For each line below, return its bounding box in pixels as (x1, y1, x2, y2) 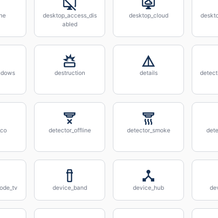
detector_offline (48, 127, 91, 134)
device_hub (133, 184, 164, 191)
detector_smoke (127, 127, 170, 134)
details (139, 69, 158, 76)
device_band (52, 184, 87, 191)
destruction (54, 69, 85, 76)
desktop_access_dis (42, 12, 97, 19)
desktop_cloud (128, 12, 168, 19)
